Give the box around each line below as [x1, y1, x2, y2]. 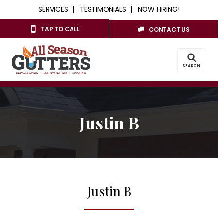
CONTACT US [149, 25, 190, 34]
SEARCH [182, 63, 200, 69]
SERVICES [38, 4, 68, 14]
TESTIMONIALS [80, 4, 126, 14]
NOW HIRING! [138, 4, 180, 14]
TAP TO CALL [40, 25, 80, 33]
